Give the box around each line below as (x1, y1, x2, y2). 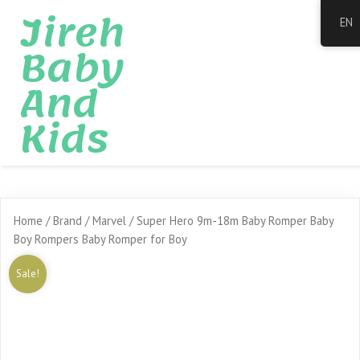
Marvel (92, 213, 126, 228)
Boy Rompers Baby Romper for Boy (14, 231, 187, 247)
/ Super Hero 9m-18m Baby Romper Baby (126, 213, 333, 228)
